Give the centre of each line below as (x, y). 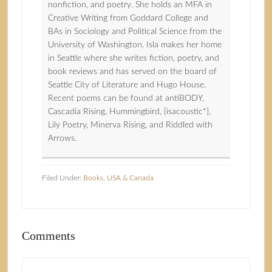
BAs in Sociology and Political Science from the (134, 32)
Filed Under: (62, 178)
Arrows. (62, 139)
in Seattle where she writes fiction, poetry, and (133, 59)
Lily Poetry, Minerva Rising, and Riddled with (130, 125)
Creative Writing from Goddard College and (128, 19)
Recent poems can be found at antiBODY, (126, 99)
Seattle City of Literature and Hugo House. (127, 85)
